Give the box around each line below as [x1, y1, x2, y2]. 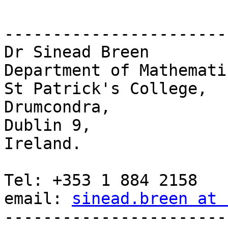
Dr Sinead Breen [4, 43, 149, 62]
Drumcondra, [4, 98, 110, 117]
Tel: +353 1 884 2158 [4, 171, 197, 190]
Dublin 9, [4, 116, 91, 135]
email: [4, 189, 72, 208]
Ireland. [4, 134, 81, 153]
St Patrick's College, [4, 79, 207, 98]
